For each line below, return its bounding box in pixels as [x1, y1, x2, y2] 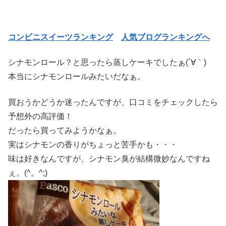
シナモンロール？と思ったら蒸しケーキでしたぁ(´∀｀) [8, 58, 206, 67]
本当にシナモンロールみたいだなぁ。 [8, 72, 145, 81]
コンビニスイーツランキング [8, 32, 113, 41]
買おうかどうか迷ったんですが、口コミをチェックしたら [8, 97, 218, 106]
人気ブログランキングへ [121, 32, 210, 41]
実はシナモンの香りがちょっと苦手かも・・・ [8, 140, 178, 149]
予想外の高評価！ [8, 111, 73, 121]
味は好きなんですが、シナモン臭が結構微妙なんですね [8, 154, 210, 163]
